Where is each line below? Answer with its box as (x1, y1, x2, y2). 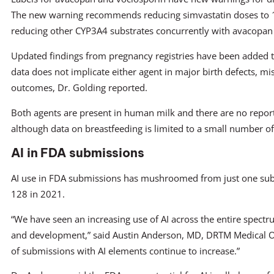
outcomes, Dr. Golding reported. (11, 81, 147, 94)
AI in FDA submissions (11, 145, 144, 161)
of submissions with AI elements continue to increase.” (11, 244, 240, 257)
